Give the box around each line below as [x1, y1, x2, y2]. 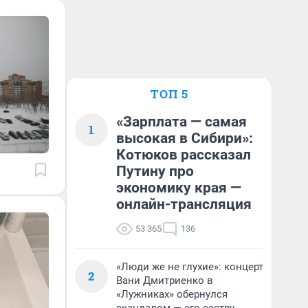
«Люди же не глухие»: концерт [116, 261, 263, 273]
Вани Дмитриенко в [116, 274, 213, 287]
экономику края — [116, 179, 241, 196]
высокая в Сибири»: [116, 130, 253, 146]
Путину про [116, 163, 194, 179]
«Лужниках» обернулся [116, 288, 228, 300]
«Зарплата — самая [116, 113, 247, 130]
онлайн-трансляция [116, 196, 252, 212]
